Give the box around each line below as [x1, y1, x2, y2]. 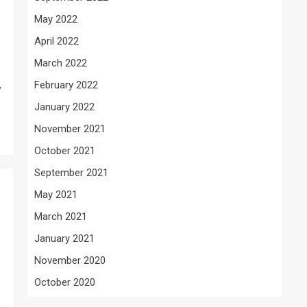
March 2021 [34, 210, 87, 223]
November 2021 [34, 123, 106, 135]
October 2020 [34, 276, 95, 288]
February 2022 [34, 79, 98, 91]
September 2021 [34, 167, 108, 179]
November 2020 [34, 254, 106, 267]
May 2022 [34, 13, 77, 25]
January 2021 [34, 232, 95, 245]
